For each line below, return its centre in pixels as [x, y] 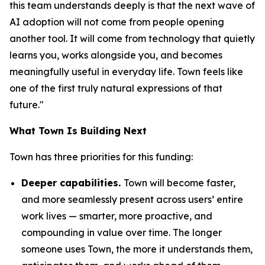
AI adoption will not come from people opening [117, 22]
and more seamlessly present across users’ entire [132, 199]
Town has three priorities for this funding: [101, 157]
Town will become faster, [180, 183]
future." [27, 105]
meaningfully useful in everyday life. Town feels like [126, 72]
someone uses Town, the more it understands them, [137, 249]
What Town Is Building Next [78, 131]
